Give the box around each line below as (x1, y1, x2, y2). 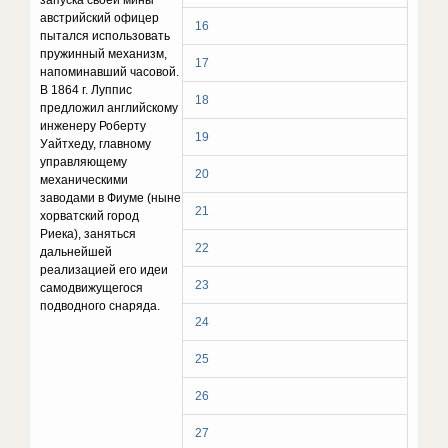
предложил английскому (40, 101, 179, 115)
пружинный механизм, (40, 47, 168, 61)
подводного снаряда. (40, 299, 161, 313)
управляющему (40, 155, 128, 169)
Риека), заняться (40, 227, 137, 241)
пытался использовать (40, 29, 171, 43)
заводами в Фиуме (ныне (40, 191, 182, 205)
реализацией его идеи (40, 263, 169, 277)
